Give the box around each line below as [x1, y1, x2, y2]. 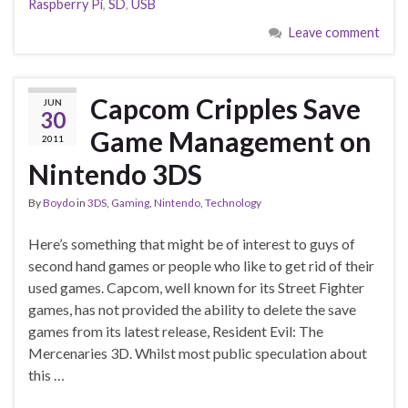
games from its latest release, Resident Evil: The [28, 321, 323, 340]
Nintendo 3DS [28, 157, 202, 190]
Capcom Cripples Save [90, 91, 361, 125]
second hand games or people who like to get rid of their [28, 256, 374, 274]
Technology [205, 195, 261, 209]
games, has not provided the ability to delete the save [28, 300, 356, 318]
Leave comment [289, 24, 380, 40]
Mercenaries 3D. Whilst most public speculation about [28, 343, 367, 362]
